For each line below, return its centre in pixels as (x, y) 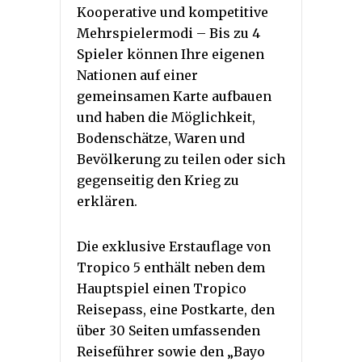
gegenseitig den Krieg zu (158, 181)
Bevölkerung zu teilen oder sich (181, 160)
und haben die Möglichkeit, (166, 118)
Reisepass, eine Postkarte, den (176, 310)
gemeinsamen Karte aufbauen (174, 97)
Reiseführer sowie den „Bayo (171, 352)
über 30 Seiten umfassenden (168, 331)
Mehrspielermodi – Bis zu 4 (168, 34)
